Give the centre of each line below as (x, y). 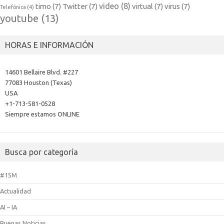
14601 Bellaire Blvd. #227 (41, 72)
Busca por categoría (41, 152)
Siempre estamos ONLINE (42, 114)
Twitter (75, 6)
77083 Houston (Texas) (38, 82)
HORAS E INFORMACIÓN (49, 45)
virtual (142, 6)
